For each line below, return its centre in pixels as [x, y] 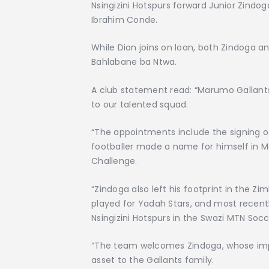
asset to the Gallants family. [153, 260]
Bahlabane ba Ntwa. [134, 62]
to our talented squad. [140, 104]
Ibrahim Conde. [125, 20]
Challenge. [114, 161]
